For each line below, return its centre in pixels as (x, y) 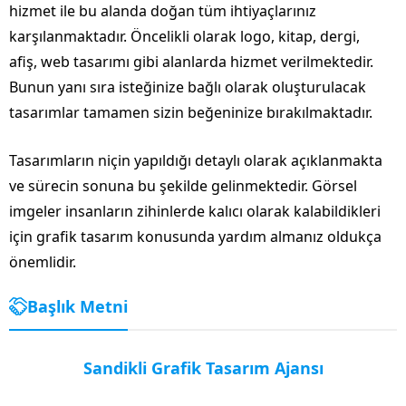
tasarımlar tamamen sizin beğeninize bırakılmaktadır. (191, 112)
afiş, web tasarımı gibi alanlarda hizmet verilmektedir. (191, 61)
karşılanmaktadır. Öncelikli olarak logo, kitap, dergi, (184, 36)
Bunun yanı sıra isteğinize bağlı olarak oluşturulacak (188, 87)
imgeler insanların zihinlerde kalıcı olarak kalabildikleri (195, 211)
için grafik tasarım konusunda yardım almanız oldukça (195, 236)
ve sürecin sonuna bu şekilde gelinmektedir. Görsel (183, 185)
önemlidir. (43, 261)
